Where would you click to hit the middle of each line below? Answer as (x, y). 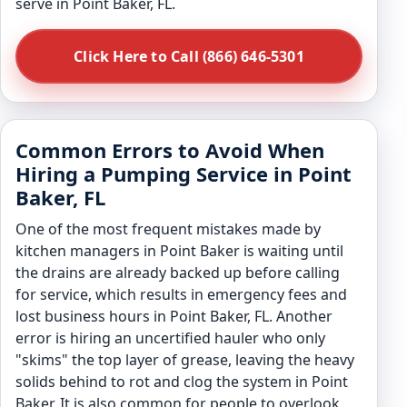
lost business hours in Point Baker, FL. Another (174, 316)
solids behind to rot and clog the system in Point (182, 382)
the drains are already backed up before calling (178, 273)
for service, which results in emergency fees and (181, 294)
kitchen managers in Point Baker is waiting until (179, 251)
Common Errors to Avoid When (170, 150)
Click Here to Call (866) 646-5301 (189, 56)
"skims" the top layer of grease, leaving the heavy (185, 360)
